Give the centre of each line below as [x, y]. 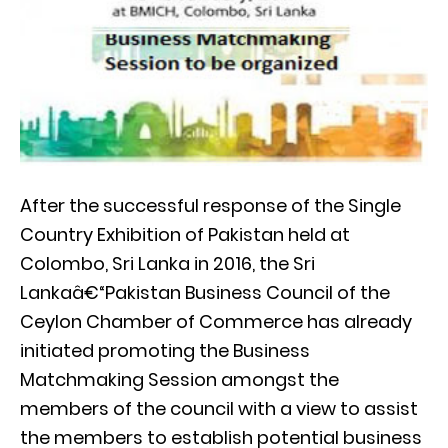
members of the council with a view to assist [219, 408]
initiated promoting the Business [165, 350]
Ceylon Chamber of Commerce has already [216, 321]
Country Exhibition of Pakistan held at [185, 234]
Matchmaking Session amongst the [179, 379]
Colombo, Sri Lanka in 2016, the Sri [167, 263]
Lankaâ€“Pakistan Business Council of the [205, 292]
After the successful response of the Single [210, 205]
